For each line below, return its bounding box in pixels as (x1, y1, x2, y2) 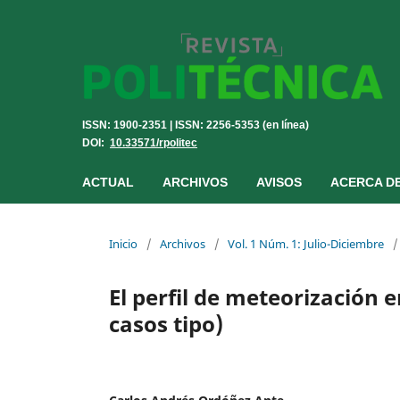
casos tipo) (109, 308, 223, 338)
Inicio (109, 235, 137, 252)
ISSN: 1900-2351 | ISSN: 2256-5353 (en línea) (82, 118, 309, 130)
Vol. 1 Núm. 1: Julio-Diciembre (228, 235, 384, 252)
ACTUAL (82, 174, 134, 189)
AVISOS (256, 174, 302, 189)
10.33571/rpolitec (110, 136, 197, 148)
